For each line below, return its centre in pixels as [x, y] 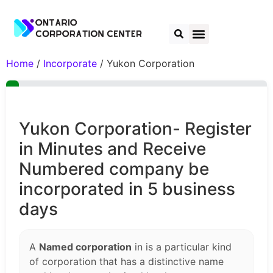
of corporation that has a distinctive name [126, 262]
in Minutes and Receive [112, 149]
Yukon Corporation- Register [135, 129]
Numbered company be [114, 169]
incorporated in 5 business [127, 189]
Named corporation [85, 247]
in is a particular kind [182, 247]
